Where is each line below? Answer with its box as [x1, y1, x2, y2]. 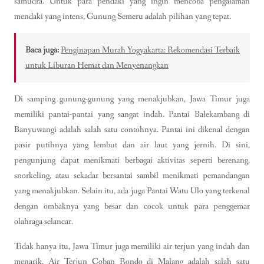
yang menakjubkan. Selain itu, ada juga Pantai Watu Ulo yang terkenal [14, 185, 250, 197]
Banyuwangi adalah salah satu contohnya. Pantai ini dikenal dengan [14, 124, 250, 136]
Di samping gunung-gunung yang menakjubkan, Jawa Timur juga [14, 93, 250, 105]
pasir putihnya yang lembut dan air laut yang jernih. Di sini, [14, 139, 250, 151]
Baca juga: [25, 44, 59, 57]
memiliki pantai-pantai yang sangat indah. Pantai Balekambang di [14, 108, 250, 121]
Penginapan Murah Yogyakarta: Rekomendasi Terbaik [61, 44, 240, 57]
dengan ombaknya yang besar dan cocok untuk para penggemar [14, 200, 250, 213]
